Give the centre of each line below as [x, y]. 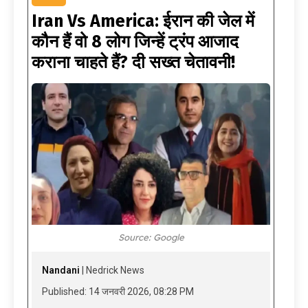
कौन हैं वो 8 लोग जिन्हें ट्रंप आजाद [135, 42]
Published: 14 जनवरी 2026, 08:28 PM [118, 292]
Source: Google [151, 238]
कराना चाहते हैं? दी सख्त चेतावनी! [133, 63]
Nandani [61, 271]
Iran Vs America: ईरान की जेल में [143, 22]
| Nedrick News [112, 271]
